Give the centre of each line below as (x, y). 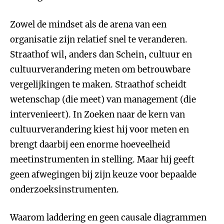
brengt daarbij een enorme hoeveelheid (90, 144)
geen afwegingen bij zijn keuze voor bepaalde (103, 174)
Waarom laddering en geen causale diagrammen (108, 217)
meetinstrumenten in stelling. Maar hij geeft (102, 159)
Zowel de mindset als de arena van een (88, 24)
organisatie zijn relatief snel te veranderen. (99, 39)
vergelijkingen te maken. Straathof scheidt (98, 84)
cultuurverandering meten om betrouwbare (100, 69)
